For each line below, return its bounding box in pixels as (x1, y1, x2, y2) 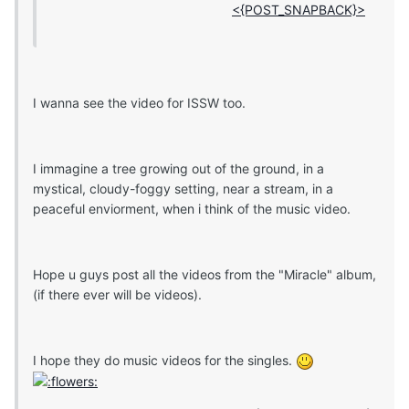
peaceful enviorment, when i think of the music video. (33, 200, 351, 216)
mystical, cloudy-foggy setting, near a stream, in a (33, 180, 333, 196)
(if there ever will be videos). (33, 286, 202, 302)
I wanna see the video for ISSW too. (33, 94, 246, 110)
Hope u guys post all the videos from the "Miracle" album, (33, 266, 376, 282)
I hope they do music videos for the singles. (33, 351, 296, 368)
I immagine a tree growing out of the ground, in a (33, 160, 324, 176)
